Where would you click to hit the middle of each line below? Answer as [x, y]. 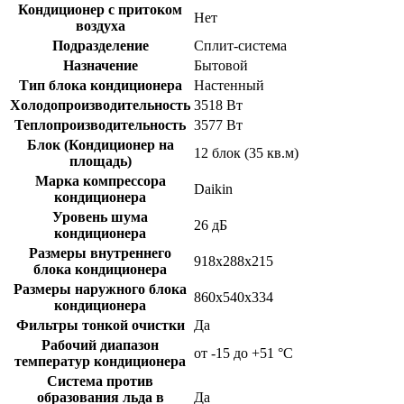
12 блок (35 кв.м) [246, 152]
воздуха [100, 25]
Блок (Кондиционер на [100, 144]
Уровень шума [100, 216]
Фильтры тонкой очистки [100, 325]
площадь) [100, 161]
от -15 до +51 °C [243, 353]
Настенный [229, 85]
